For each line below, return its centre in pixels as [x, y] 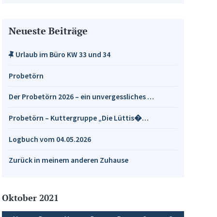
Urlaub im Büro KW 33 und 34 [63, 54]
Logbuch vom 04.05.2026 [50, 139]
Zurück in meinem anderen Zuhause [68, 160]
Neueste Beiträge [48, 31]
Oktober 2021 [30, 197]
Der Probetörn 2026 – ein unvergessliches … [81, 97]
